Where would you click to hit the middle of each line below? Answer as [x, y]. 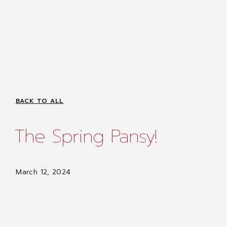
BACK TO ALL [40, 101]
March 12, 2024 [43, 172]
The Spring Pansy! [86, 137]
